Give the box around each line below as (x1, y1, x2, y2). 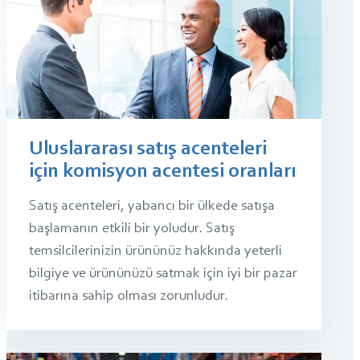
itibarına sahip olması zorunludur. (29, 289, 228, 305)
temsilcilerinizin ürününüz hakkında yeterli (29, 244, 282, 260)
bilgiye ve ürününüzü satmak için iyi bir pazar (29, 267, 297, 282)
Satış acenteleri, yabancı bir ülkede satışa (29, 199, 275, 215)
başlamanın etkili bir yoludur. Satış (29, 222, 235, 237)
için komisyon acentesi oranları (29, 162, 296, 182)
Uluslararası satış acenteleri (29, 140, 267, 160)
